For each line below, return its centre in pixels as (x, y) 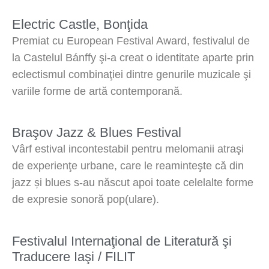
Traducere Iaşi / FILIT (74, 256)
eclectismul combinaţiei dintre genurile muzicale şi (131, 75)
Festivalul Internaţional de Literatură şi (122, 241)
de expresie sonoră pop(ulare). (86, 200)
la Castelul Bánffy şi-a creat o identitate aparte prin (133, 58)
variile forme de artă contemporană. (97, 92)
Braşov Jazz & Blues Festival (97, 133)
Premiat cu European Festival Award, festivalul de (131, 41)
